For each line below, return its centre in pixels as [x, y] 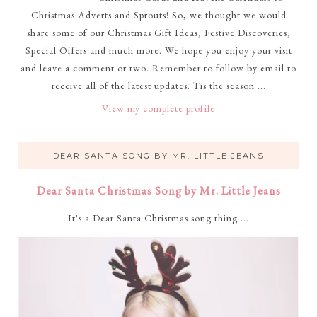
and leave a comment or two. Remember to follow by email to [158, 68]
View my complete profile [158, 108]
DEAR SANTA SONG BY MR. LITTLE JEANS [158, 155]
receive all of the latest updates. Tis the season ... [158, 85]
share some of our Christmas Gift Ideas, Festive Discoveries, [158, 32]
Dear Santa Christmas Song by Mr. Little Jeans [158, 190]
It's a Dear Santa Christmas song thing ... [158, 218]
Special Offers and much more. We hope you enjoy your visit [158, 50]
